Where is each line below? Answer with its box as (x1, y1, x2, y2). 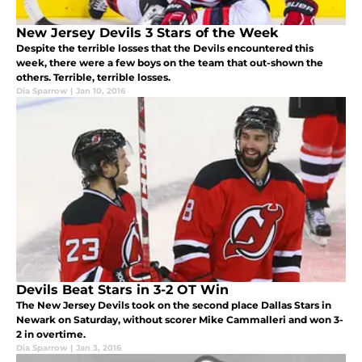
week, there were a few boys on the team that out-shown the (16, 56, 323, 69)
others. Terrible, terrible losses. (16, 70, 170, 83)
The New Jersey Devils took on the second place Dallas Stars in (16, 298, 331, 311)
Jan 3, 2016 (76, 342, 121, 353)
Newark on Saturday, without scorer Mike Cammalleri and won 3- (16, 313, 343, 326)
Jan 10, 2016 (76, 85, 125, 96)
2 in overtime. (16, 327, 86, 340)
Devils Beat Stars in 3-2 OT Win (16, 281, 229, 297)
